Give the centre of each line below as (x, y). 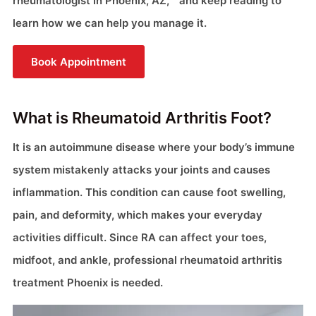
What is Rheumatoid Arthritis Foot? (142, 118)
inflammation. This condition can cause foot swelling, (149, 192)
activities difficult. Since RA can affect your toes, (140, 237)
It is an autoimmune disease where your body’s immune (154, 147)
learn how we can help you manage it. (110, 23)
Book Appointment (79, 62)
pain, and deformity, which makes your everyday (138, 215)
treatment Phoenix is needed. (88, 282)
